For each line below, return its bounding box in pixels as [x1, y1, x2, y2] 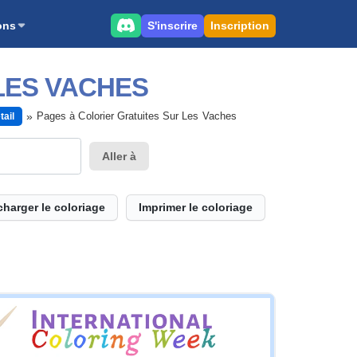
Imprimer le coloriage [139, 201, 253, 214]
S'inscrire [147, 18, 198, 32]
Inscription [210, 18, 269, 32]
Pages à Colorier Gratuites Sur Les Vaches [37, 110, 237, 122]
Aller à [102, 149, 137, 163]
